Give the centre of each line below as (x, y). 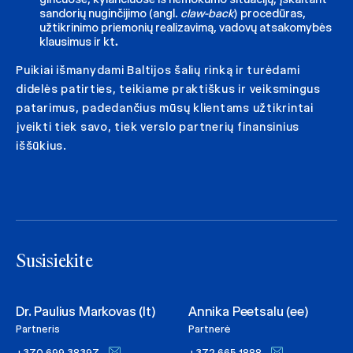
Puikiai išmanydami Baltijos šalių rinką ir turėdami (158, 70)
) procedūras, (270, 13)
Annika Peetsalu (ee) (249, 312)
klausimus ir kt (77, 42)
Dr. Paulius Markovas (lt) (86, 312)
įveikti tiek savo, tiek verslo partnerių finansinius (158, 127)
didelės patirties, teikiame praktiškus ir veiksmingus (168, 89)
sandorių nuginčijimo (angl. (110, 13)
